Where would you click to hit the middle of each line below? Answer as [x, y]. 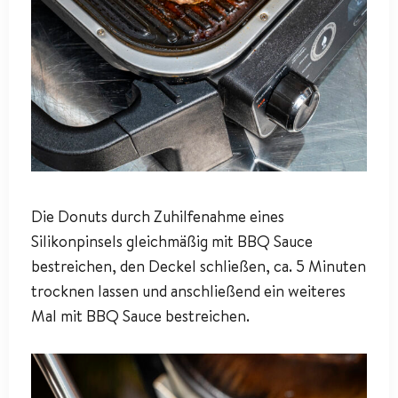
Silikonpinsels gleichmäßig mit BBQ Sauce [172, 241]
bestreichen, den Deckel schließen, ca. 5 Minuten [199, 266]
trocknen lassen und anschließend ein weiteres [188, 291]
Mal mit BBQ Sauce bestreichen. [140, 315]
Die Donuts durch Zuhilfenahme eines [158, 216]
